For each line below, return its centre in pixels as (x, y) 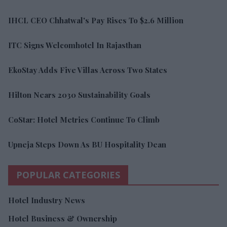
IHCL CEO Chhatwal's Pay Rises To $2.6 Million (96, 20)
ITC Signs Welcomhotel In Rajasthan (75, 45)
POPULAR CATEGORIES (68, 175)
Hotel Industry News (47, 200)
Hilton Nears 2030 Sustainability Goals (79, 94)
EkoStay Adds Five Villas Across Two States (88, 70)
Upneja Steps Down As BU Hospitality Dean (87, 144)
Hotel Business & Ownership (63, 218)
